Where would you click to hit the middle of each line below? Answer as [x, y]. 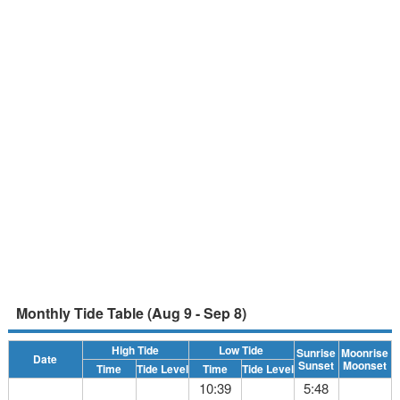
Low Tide [242, 350]
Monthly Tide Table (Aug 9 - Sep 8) [131, 313]
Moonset [365, 365]
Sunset [317, 365]
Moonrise [365, 353]
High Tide [136, 350]
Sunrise [317, 353]
